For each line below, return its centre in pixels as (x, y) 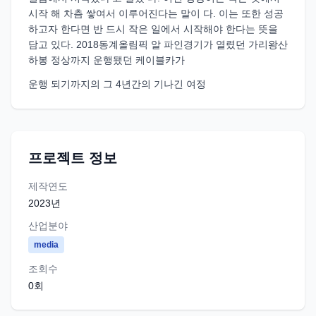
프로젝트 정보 (73, 158)
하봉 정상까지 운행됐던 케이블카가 (107, 60)
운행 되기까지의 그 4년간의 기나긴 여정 (117, 84)
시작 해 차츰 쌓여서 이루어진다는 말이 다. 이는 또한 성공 (156, 13)
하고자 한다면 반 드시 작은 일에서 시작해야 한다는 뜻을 (153, 29)
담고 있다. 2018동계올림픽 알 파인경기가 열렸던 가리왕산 (158, 44)
